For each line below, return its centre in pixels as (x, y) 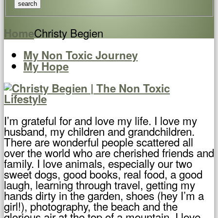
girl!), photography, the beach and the (91, 206)
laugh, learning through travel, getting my (100, 185)
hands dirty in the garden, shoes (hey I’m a (104, 195)
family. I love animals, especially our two (98, 163)
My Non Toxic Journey (81, 55)
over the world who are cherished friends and (109, 153)
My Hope (46, 66)
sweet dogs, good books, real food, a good (103, 174)
